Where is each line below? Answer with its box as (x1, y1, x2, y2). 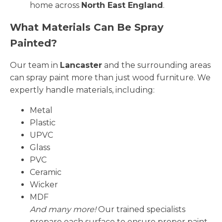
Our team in (10, 60, 60, 70)
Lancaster (60, 60, 102, 70)
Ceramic (30, 167, 61, 177)
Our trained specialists (96, 204, 185, 214)
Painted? (10, 37, 57, 49)
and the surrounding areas (102, 60, 211, 70)
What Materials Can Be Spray (10, 21, 164, 33)
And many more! (30, 204, 96, 214)
